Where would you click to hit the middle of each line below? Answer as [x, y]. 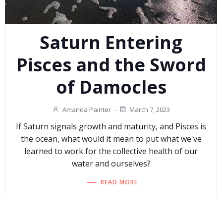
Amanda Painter [87, 110]
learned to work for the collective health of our [111, 151]
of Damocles [111, 87]
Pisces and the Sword [111, 65]
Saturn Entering [111, 42]
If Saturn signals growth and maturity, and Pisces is [111, 127]
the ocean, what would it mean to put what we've [111, 139]
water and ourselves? [111, 164]
